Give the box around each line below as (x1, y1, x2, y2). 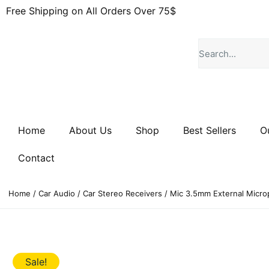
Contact (18, 152, 55, 164)
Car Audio (38, 189, 75, 198)
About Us (69, 124, 112, 136)
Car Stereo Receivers (83, 189, 162, 198)
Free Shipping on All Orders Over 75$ (6, 5, 176, 17)
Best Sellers (183, 124, 236, 136)
